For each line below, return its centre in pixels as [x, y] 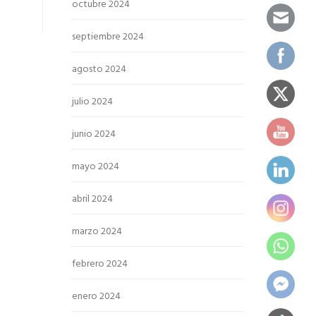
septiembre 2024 [108, 37]
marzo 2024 [97, 232]
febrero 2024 [100, 264]
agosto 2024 [99, 69]
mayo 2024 [96, 167]
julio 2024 [92, 102]
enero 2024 [96, 297]
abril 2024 [92, 199]
